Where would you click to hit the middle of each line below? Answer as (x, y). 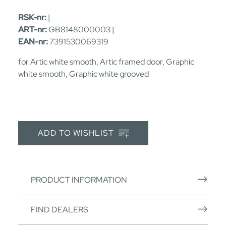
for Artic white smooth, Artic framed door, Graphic (106, 62)
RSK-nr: (32, 17)
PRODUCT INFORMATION (79, 180)
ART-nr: (33, 29)
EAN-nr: (33, 41)
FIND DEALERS (60, 209)
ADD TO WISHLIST (77, 133)
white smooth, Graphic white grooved (83, 74)
